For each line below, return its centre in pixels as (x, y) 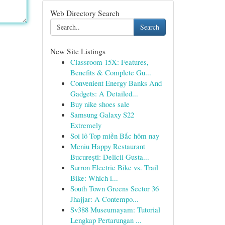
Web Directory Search (85, 13)
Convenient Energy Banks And (116, 83)
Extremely (86, 125)
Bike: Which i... (94, 178)
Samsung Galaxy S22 (102, 115)
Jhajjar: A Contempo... (104, 199)
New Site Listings (78, 51)
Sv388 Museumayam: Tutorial (115, 209)
